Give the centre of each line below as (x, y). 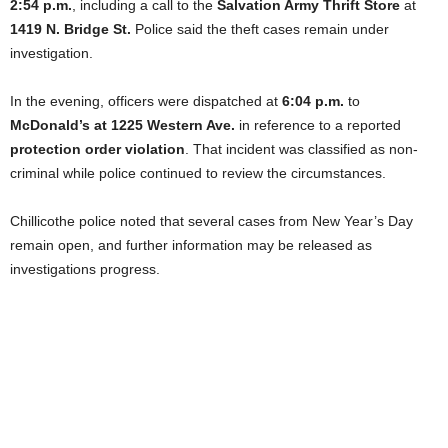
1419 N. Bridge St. (70, 29)
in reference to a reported (318, 125)
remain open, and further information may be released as (191, 245)
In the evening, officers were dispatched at (146, 101)
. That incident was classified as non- (301, 149)
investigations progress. (85, 269)
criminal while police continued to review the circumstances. (198, 173)
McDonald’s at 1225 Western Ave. (122, 125)
